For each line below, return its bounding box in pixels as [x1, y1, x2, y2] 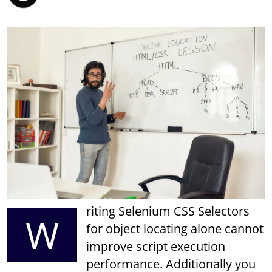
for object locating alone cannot [86, 220, 264, 237]
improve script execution [86, 238, 226, 255]
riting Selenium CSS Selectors [86, 203, 250, 220]
